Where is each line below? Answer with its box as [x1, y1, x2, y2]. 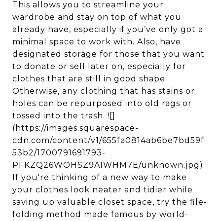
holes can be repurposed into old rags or [12, 99, 192, 108]
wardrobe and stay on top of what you [12, 12, 182, 22]
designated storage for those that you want [12, 49, 205, 59]
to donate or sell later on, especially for [12, 62, 186, 71]
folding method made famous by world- [12, 210, 188, 219]
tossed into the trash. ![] [12, 111, 115, 120]
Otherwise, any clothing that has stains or [12, 86, 195, 96]
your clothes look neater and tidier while [12, 185, 193, 194]
